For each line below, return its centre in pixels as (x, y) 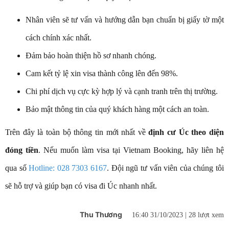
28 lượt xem (206, 215)
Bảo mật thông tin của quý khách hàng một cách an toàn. (118, 109)
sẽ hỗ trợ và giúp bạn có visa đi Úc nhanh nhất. (82, 186)
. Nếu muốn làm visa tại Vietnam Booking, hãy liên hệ (131, 150)
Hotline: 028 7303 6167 (68, 168)
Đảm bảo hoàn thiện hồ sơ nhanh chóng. (91, 55)
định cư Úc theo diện (186, 132)
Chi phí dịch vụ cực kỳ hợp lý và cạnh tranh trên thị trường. (122, 91)
